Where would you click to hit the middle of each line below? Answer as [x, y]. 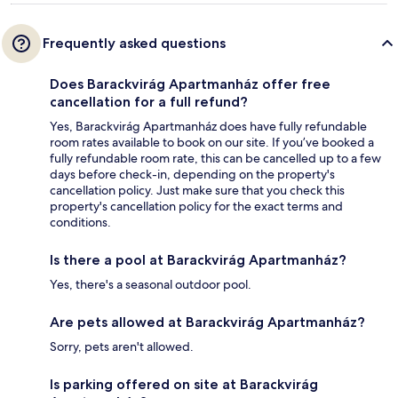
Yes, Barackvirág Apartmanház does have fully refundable [208, 127]
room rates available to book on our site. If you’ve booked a [212, 143]
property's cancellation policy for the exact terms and [196, 207]
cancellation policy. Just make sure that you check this [197, 191]
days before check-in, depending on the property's [192, 175]
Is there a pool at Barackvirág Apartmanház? [198, 260]
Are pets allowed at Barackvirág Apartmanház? [207, 322]
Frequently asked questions [134, 44]
